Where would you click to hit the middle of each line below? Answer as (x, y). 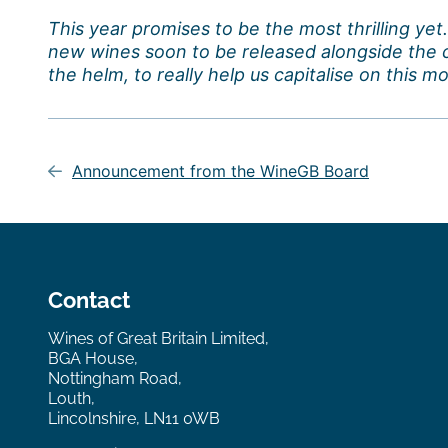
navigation (122, 171)
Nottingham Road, (115, 378)
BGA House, (93, 358)
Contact (89, 300)
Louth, (71, 398)
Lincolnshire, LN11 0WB (134, 418)
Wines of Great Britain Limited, (158, 338)
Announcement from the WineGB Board (220, 171)
